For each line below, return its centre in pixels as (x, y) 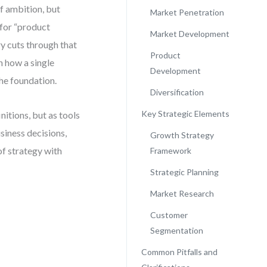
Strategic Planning (184, 172)
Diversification (177, 92)
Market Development (190, 34)
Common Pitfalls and (179, 252)
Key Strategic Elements (185, 114)
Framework (170, 150)
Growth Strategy (182, 135)
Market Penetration (187, 12)
